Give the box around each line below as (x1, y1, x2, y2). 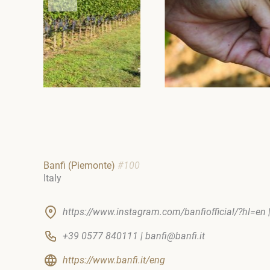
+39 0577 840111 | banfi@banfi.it (63, 230, 205, 242)
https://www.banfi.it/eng (63, 254, 165, 266)
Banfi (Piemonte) (43, 160, 118, 172)
